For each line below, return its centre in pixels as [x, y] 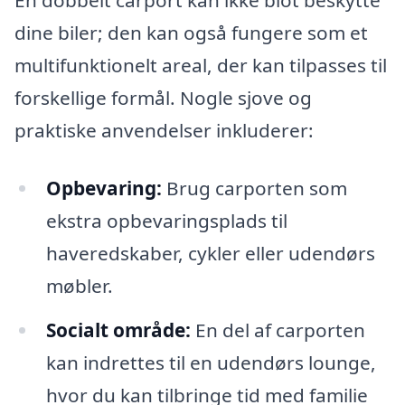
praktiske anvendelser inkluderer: [164, 130]
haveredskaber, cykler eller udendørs [210, 253]
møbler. [79, 285]
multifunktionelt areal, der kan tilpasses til [201, 65]
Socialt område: [118, 330]
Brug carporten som [254, 188]
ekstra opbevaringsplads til [166, 220]
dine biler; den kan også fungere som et [191, 32]
